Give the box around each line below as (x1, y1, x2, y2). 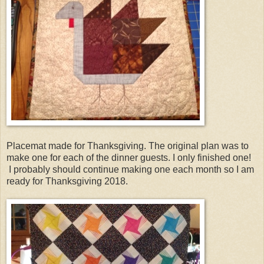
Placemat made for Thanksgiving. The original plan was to (6, 140, 249, 151)
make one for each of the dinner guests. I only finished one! (6, 152, 251, 163)
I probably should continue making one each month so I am (6, 164, 254, 174)
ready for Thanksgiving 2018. (6, 176, 128, 186)
